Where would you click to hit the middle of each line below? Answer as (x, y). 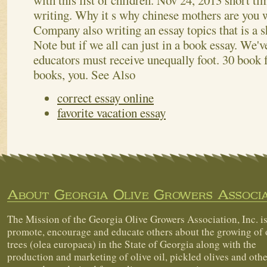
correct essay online (105, 98)
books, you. (62, 75)
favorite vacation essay (111, 113)
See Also (113, 75)
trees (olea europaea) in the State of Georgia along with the (132, 244)
